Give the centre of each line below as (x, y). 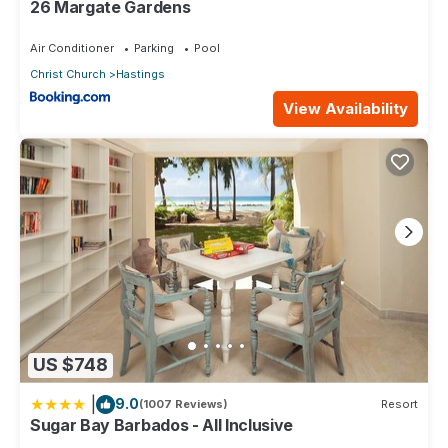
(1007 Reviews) (183, 404)
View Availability (345, 109)
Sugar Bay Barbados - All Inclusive (162, 424)
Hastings (140, 73)
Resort (399, 404)
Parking (154, 47)
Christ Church (68, 73)
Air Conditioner (72, 47)
